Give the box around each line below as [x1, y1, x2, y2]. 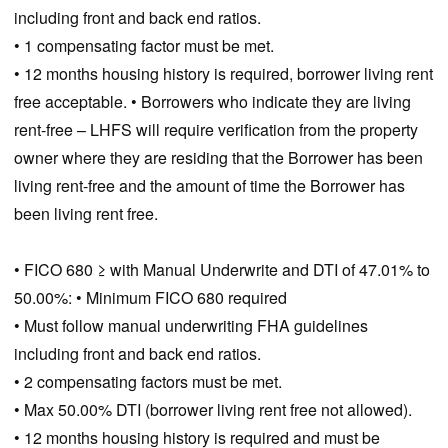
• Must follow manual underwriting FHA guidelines [14, 313, 368, 337]
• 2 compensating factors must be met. [14, 369, 282, 393]
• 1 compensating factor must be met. [14, 33, 274, 57]
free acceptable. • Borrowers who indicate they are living [14, 89, 411, 113]
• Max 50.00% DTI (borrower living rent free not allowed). [14, 397, 412, 421]
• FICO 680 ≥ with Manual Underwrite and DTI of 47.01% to [14, 257, 430, 281]
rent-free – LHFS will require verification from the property [14, 117, 418, 141]
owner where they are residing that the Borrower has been [14, 145, 423, 169]
